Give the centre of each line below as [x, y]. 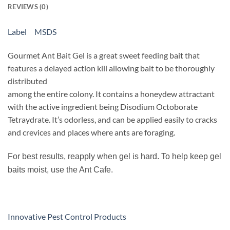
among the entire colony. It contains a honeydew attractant [111, 93]
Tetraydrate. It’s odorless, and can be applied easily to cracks [112, 119]
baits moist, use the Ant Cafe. [60, 169]
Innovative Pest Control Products [67, 217]
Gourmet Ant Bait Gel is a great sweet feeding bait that [104, 55]
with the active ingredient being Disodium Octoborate [103, 106]
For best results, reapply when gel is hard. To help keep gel [114, 156]
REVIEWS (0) [28, 6]
